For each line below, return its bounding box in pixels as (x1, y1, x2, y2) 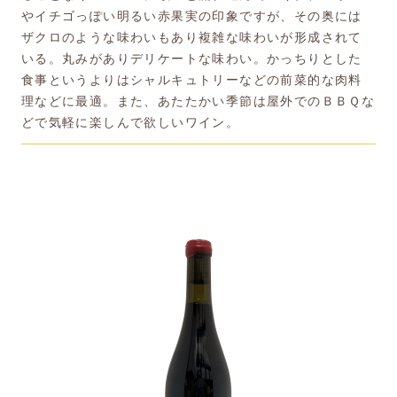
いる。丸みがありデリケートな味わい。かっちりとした (20, 50, 362, 66)
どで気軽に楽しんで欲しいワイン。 (20, 113, 240, 129)
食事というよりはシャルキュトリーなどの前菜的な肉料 (20, 71, 362, 87)
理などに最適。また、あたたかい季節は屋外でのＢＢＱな (20, 92, 376, 108)
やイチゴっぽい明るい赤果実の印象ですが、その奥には (20, 7, 362, 23)
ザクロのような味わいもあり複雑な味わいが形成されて (20, 28, 362, 44)
